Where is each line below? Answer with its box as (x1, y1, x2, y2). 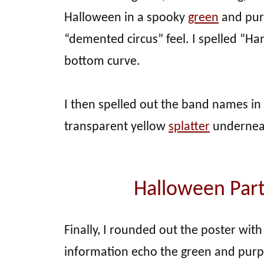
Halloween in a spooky (64, 11, 188, 25)
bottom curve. (64, 54, 140, 68)
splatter (169, 120, 210, 134)
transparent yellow (64, 120, 169, 134)
